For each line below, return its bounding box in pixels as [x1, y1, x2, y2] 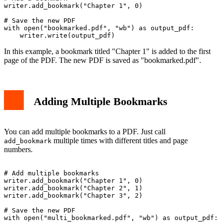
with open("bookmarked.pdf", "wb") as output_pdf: [4, 24, 194, 32]
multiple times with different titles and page [52, 136, 188, 145]
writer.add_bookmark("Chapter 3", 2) [4, 191, 143, 199]
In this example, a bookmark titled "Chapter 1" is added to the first [4, 47, 211, 55]
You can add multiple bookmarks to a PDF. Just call [4, 127, 166, 136]
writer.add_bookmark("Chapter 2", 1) [4, 184, 143, 192]
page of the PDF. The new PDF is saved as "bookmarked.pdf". [4, 55, 201, 64]
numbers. [4, 145, 33, 154]
